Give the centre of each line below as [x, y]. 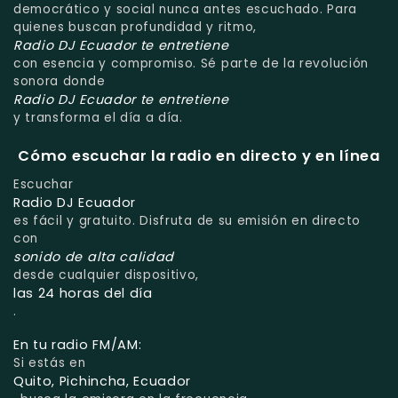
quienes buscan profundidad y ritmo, [135, 27]
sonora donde [60, 81]
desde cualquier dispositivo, [107, 275]
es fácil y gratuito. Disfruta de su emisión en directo [187, 221]
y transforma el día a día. [98, 117]
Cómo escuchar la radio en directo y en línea [199, 155]
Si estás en [50, 363]
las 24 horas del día [83, 294]
